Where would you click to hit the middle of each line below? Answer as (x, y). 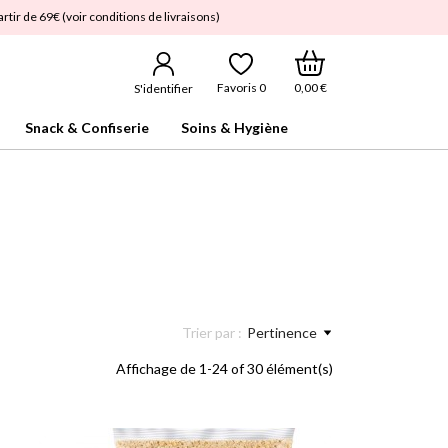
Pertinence (282, 332)
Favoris (237, 87)
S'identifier (163, 88)
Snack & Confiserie (87, 127)
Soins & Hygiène (234, 127)
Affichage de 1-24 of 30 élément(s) (224, 368)
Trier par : (212, 332)
